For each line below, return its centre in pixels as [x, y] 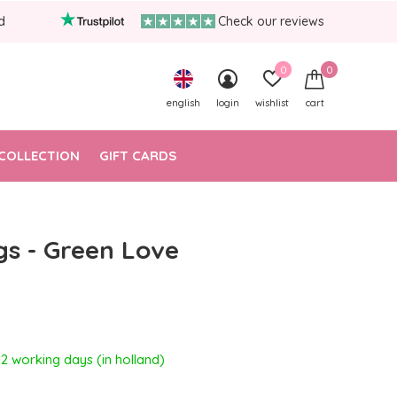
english [183, 103]
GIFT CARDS [137, 155]
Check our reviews [271, 21]
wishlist [272, 103]
